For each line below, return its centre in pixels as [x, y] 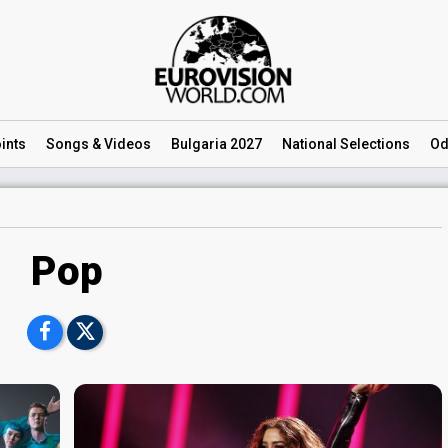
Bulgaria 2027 [216, 144]
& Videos [120, 144]
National [309, 144]
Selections [373, 144]
